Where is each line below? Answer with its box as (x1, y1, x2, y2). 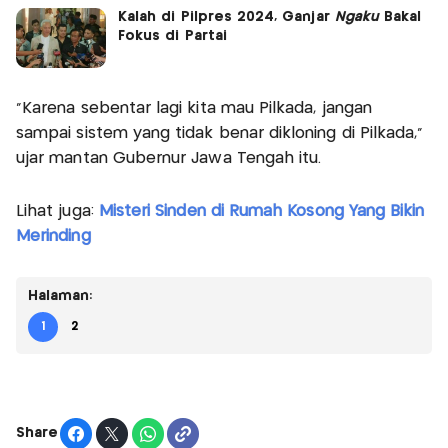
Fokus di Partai (118, 28, 227, 43)
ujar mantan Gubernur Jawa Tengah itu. (16, 150, 322, 166)
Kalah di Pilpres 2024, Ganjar (118, 9, 335, 24)
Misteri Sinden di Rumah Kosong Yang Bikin (98, 203, 425, 219)
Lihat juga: (16, 203, 99, 219)
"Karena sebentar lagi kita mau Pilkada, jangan (16, 100, 372, 116)
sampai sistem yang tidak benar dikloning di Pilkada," (16, 125, 424, 141)
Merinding (16, 228, 91, 244)
